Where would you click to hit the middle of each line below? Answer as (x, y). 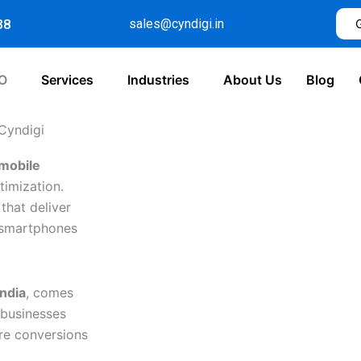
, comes (50, 293)
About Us (253, 80)
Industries (159, 80)
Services (68, 80)
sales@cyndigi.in (176, 23)
